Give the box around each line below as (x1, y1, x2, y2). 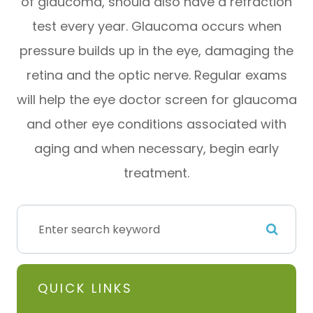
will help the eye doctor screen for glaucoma (16, 91, 297, 108)
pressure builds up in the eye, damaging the (20, 42, 293, 59)
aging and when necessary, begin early (34, 140, 279, 157)
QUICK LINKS (38, 279, 133, 297)
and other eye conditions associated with (27, 115, 286, 133)
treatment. (124, 164, 189, 182)
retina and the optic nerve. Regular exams (26, 66, 287, 84)
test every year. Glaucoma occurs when (31, 17, 282, 35)
